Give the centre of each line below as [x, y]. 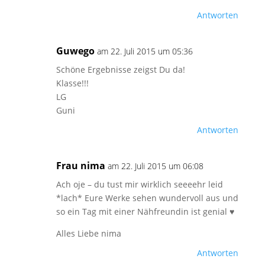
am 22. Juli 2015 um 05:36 [145, 51]
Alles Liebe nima [88, 233]
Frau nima [80, 166]
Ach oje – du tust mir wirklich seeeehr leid [139, 184]
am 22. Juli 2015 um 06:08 [155, 166]
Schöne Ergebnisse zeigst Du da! [120, 70]
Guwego [75, 51]
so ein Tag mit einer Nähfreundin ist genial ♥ [145, 211]
